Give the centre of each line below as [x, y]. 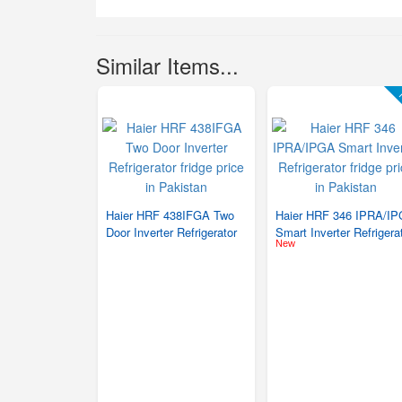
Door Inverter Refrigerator [171, 232]
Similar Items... [167, 65]
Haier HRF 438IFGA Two [170, 215]
